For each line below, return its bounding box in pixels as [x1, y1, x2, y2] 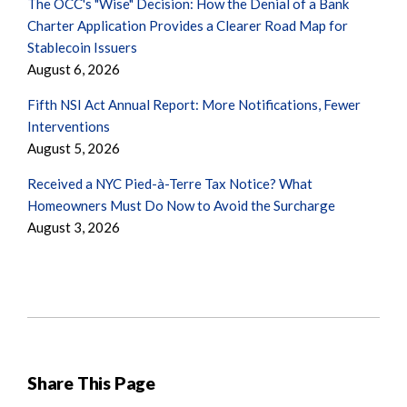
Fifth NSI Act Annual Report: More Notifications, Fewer [27, 96, 361, 114]
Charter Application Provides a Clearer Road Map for [27, 17, 348, 35]
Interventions [27, 118, 110, 135]
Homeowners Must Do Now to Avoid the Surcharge [27, 197, 335, 214]
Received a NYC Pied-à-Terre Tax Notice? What [27, 175, 313, 193]
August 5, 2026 [27, 140, 120, 157]
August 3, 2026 [27, 219, 120, 236]
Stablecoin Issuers [27, 39, 137, 56]
